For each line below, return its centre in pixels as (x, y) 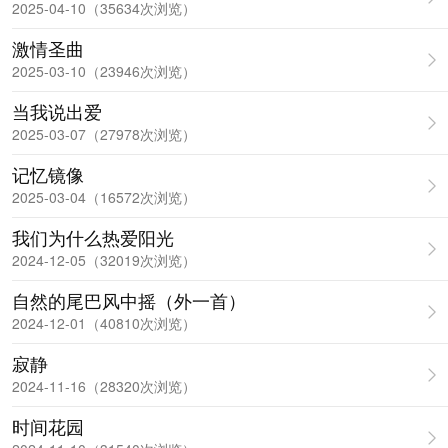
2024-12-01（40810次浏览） (104, 323)
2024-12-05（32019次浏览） (104, 260)
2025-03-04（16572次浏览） (104, 197)
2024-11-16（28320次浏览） (104, 386)
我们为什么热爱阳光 (93, 237)
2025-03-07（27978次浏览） (104, 134)
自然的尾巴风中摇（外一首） (129, 300)
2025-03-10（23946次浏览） (104, 71)
